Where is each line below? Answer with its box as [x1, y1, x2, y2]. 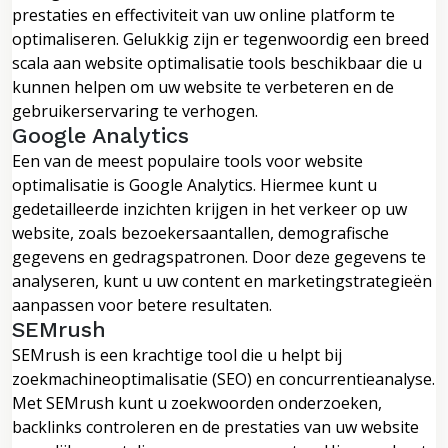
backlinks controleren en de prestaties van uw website [12, 415, 419, 438]
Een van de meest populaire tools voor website [12, 149, 363, 172]
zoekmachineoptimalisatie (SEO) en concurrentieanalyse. [12, 367, 435, 390]
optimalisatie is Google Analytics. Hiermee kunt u [12, 173, 377, 196]
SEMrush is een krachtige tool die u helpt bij [12, 343, 342, 366]
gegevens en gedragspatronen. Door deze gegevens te [12, 245, 426, 268]
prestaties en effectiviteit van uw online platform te [12, 3, 395, 26]
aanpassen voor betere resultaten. [12, 293, 272, 316]
